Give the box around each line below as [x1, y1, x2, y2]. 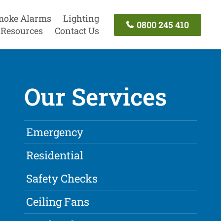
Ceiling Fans [26, 194, 90, 209]
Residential [26, 148, 84, 163]
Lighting [63, 12, 99, 24]
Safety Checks [26, 171, 98, 186]
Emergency [26, 125, 84, 140]
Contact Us [54, 25, 99, 37]
